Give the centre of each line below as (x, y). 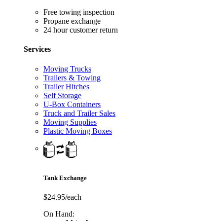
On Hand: (59, 214)
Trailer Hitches (66, 86)
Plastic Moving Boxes (78, 131)
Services (37, 49)
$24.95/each (62, 197)
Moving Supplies (70, 122)
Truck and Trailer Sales (79, 113)
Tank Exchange (65, 178)
